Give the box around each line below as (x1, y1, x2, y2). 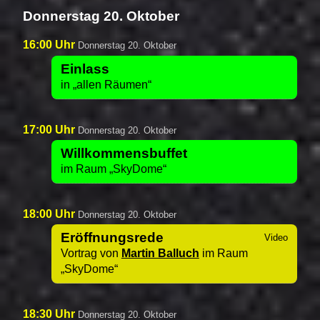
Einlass (60, 61, 109, 76)
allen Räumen (76, 78, 148, 91)
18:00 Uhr (23, 207, 78, 220)
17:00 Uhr (23, 123, 78, 136)
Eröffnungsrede (60, 230, 164, 245)
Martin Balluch (121, 247, 199, 259)
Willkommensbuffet (60, 145, 187, 161)
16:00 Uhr (23, 39, 78, 51)
